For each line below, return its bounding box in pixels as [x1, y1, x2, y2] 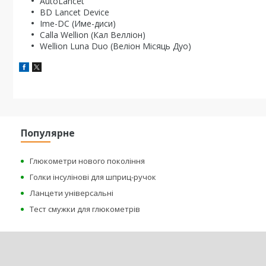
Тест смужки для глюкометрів [30, 204, 141, 214]
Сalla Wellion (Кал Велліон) [40, 29, 145, 40]
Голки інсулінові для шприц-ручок [30, 172, 157, 182]
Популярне [21, 126, 75, 140]
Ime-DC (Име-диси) [40, 18, 116, 29]
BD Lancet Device [40, 7, 109, 18]
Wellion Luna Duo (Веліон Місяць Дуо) [40, 40, 191, 52]
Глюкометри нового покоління [30, 156, 145, 166]
